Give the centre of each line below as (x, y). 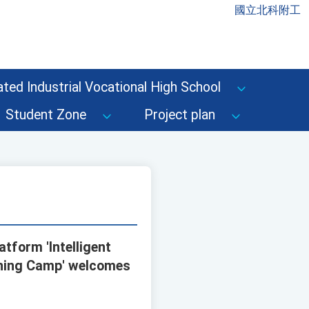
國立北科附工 (268, 10)
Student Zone (46, 115)
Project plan (180, 115)
